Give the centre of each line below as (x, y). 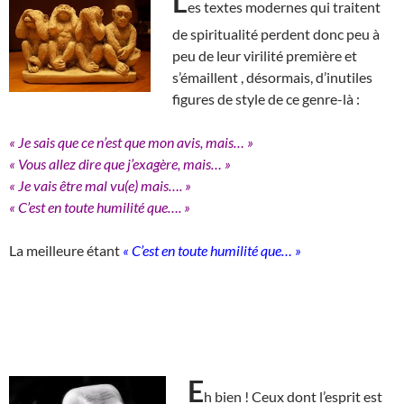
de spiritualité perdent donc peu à (276, 33)
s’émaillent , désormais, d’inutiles (272, 77)
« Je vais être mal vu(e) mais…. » (100, 185)
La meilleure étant (66, 250)
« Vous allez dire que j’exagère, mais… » (120, 163)
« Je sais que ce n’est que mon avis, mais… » (131, 142)
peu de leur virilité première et (265, 55)
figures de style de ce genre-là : (266, 98)
